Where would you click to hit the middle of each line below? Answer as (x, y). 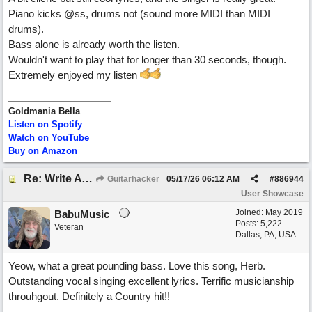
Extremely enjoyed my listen (74, 75)
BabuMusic (82, 214)
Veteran (69, 227)
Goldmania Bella (44, 111)
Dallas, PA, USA (266, 235)
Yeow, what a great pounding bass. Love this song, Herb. (137, 266)
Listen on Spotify (45, 124)
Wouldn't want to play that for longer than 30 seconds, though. (147, 60)
